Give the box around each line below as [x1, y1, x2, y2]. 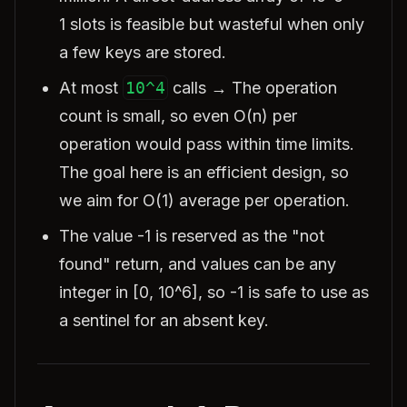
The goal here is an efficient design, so [59, 163, 349, 182]
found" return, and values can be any [59, 254, 336, 273]
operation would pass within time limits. [59, 134, 354, 154]
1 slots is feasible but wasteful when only [59, 15, 364, 34]
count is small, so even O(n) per [59, 106, 297, 125]
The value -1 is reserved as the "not [59, 226, 324, 245]
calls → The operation [168, 78, 337, 97]
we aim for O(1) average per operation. [59, 191, 350, 210]
